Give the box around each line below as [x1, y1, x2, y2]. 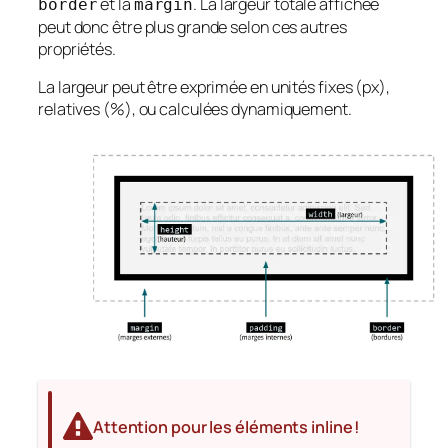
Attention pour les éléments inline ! [92, 415, 361, 438]
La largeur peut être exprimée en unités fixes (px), [38, 76, 390, 99]
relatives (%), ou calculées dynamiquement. [38, 98, 352, 121]
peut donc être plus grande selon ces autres [38, 16, 347, 39]
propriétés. [38, 38, 116, 61]
